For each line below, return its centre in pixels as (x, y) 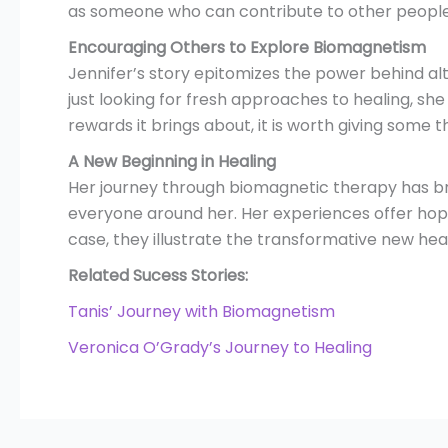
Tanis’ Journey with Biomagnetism (201, 312)
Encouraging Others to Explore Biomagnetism (247, 48)
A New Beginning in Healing (172, 162)
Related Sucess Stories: (158, 276)
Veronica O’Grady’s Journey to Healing (220, 348)
